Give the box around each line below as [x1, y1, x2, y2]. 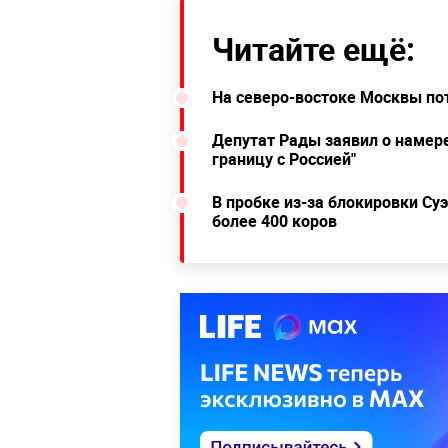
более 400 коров [212, 209, 337, 232]
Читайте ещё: [212, 26, 415, 70]
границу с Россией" [212, 147, 356, 170]
